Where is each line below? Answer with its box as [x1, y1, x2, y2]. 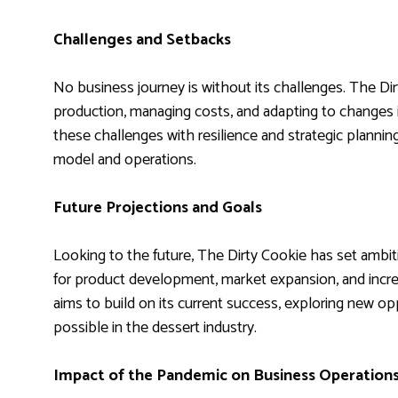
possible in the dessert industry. [53, 314, 257, 341]
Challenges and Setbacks [53, 26, 231, 53]
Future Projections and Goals [53, 194, 262, 221]
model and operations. [53, 146, 196, 173]
